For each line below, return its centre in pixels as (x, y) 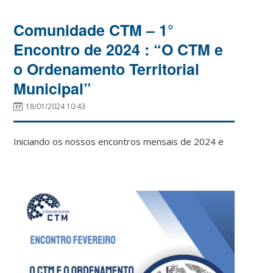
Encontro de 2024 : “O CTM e (119, 49)
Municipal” (53, 88)
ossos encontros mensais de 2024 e (147, 141)
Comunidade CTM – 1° (94, 30)
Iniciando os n (42, 141)
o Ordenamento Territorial (107, 69)
